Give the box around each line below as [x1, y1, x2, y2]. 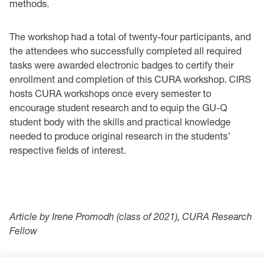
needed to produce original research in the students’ [9, 130, 230, 141]
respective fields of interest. [9, 144, 128, 156]
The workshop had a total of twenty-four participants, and [9, 31, 251, 42]
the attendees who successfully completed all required [9, 45, 241, 56]
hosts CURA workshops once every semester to [9, 88, 211, 99]
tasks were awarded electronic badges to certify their [9, 59, 234, 70]
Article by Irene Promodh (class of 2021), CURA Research [9, 211, 252, 222]
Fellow [9, 225, 37, 236]
